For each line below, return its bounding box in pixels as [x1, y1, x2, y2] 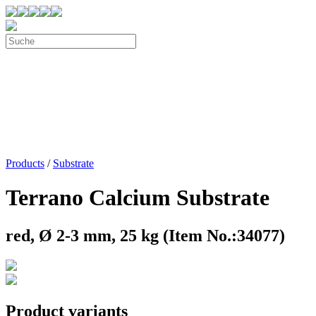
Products [6, 157, 44, 169]
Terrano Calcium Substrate [6, 185, 269, 211]
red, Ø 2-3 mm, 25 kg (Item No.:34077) [6, 226, 285, 245]
